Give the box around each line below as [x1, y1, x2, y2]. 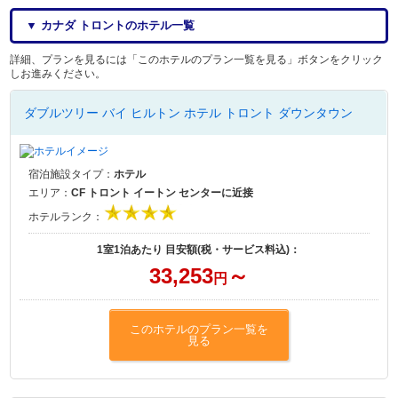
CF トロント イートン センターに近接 [71, 187, 254, 200]
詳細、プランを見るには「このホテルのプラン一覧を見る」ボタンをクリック [10, 53, 384, 67]
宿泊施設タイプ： [28, 168, 115, 181]
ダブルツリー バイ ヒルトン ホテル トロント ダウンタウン [24, 106, 354, 121]
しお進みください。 [10, 68, 107, 81]
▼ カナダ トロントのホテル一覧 [26, 19, 195, 33]
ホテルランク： [28, 211, 104, 224]
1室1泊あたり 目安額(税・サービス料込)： [97, 243, 301, 257]
